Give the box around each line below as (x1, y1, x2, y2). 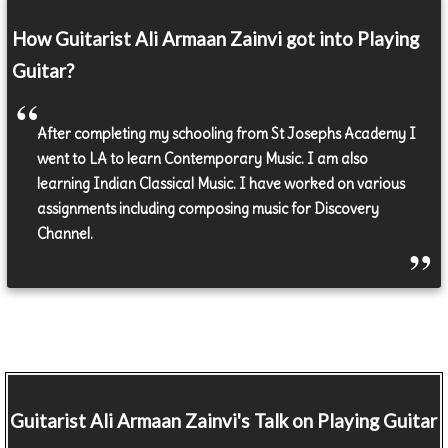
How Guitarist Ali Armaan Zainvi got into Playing (12, 28, 420, 51)
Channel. (37, 225, 94, 244)
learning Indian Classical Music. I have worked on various (37, 175, 406, 194)
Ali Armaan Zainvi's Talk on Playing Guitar (86, 409, 437, 432)
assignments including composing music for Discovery (37, 200, 380, 219)
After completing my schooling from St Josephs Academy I (37, 125, 417, 144)
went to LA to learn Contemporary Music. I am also (37, 150, 369, 169)
